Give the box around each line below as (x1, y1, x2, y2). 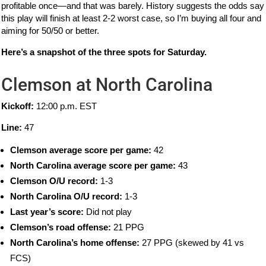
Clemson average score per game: (10, 145, 152, 156)
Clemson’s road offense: (10, 222, 112, 233)
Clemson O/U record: (10, 176, 99, 186)
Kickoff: (1, 101, 34, 112)
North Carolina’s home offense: (10, 237, 140, 248)
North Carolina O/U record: (10, 191, 123, 202)
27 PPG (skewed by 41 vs (140, 237, 245, 248)
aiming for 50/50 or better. (1, 26, 100, 36)
